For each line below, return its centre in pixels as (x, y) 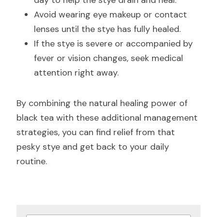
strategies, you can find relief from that (96, 132)
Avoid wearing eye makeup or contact (110, 15)
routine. (32, 161)
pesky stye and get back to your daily (93, 147)
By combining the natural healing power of (102, 103)
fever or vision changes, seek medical (108, 58)
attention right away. (76, 73)
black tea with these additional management (107, 118)
